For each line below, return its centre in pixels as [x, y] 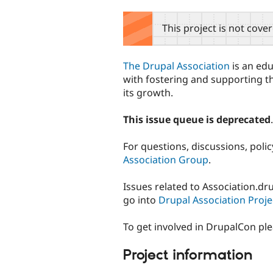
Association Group [166, 159]
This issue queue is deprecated [197, 119]
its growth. [148, 92]
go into [141, 200]
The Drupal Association [176, 66]
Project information [188, 256]
